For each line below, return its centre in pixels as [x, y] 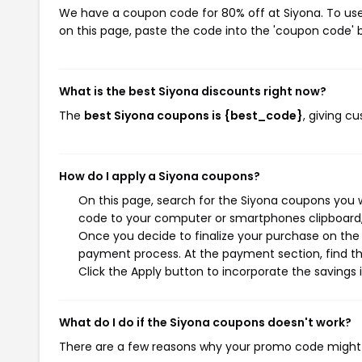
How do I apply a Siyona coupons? [160, 176]
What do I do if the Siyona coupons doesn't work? [205, 322]
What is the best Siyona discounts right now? [193, 91]
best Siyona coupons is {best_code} [194, 116]
